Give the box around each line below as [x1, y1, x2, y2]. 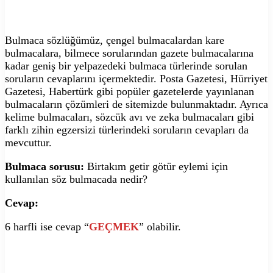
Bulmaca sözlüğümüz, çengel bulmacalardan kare [5, 34, 224, 46]
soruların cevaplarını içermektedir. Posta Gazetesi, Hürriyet [5, 72, 268, 85]
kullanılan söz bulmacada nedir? [5, 172, 147, 185]
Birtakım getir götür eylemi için [84, 160, 228, 172]
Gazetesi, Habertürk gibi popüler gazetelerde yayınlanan [5, 85, 254, 97]
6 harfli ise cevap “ [5, 220, 89, 233]
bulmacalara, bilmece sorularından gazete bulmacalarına [5, 46, 253, 59]
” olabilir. [139, 220, 181, 233]
